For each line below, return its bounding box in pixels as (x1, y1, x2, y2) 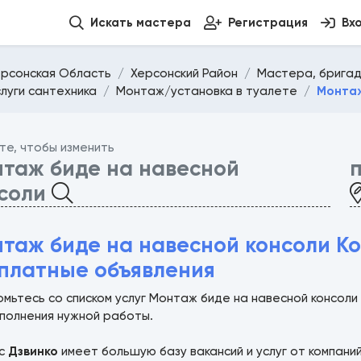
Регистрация (228, 15, 309, 31)
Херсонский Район (131, 66, 238, 81)
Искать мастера (90, 15, 192, 31)
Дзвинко (8, 344, 58, 359)
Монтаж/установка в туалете (116, 84, 297, 98)
